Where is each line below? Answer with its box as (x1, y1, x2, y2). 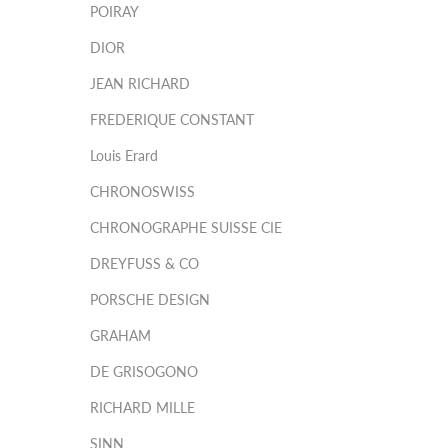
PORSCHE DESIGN (90, 291, 210, 308)
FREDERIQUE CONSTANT (90, 111, 254, 128)
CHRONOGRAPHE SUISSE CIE (90, 219, 282, 236)
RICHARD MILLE (90, 399, 195, 416)
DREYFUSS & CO (90, 255, 199, 272)
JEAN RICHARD (90, 75, 190, 92)
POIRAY (90, 3, 139, 20)
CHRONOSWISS (90, 183, 195, 200)
